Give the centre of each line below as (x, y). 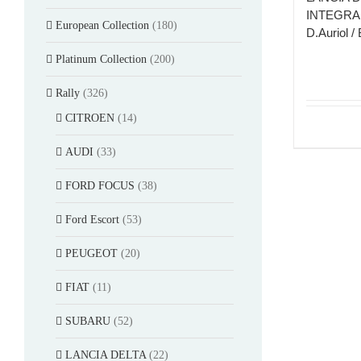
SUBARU (88, 321)
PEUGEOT (91, 253)
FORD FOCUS (100, 185)
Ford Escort (92, 219)
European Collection (102, 25)
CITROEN (90, 118)
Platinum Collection (101, 59)
